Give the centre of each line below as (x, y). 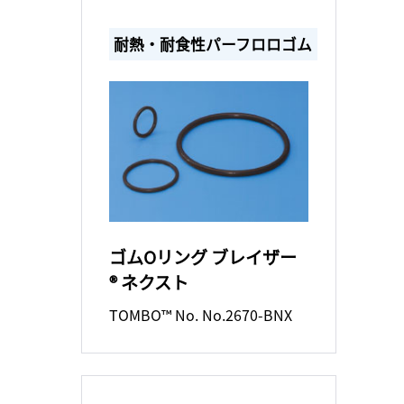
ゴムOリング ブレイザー (202, 257)
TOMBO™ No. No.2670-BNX (200, 314)
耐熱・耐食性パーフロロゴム (212, 44)
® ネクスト (148, 282)
